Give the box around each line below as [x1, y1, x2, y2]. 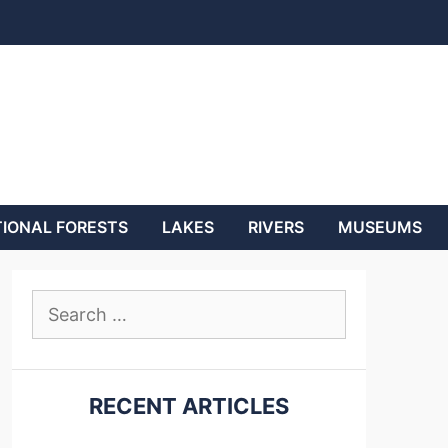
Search [31, 292, 87, 312]
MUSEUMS [338, 217, 422, 237]
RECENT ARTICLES [89, 393, 289, 419]
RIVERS [248, 217, 304, 237]
